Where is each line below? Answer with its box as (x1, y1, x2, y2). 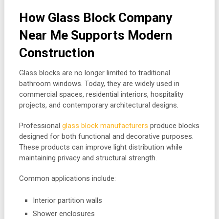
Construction (19, 45, 94, 60)
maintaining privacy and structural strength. (19, 153, 157, 162)
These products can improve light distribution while (19, 143, 182, 152)
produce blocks (148, 121, 199, 130)
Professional (19, 121, 62, 130)
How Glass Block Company (19, 10, 172, 25)
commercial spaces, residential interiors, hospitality (19, 90, 183, 99)
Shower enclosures (33, 209, 95, 218)
